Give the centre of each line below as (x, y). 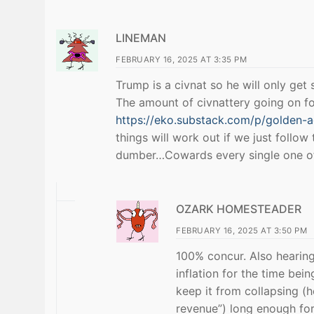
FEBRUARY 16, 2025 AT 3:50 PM (241, 230)
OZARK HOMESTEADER (239, 209)
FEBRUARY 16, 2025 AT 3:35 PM (181, 59)
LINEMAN (141, 37)
